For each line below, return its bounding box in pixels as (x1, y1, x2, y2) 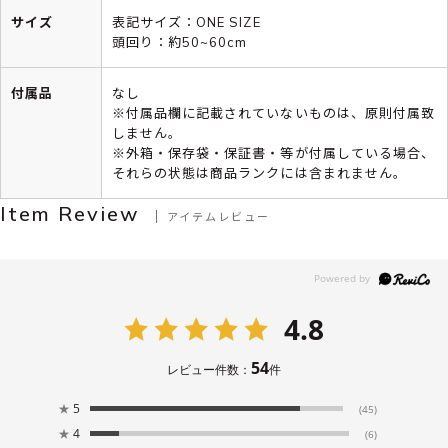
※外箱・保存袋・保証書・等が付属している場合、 (112, 144, 435, 161)
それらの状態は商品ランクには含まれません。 (112, 164, 407, 181)
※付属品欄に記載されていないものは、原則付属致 (112, 104, 435, 121)
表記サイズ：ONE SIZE (112, 13, 261, 30)
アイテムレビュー (167, 207, 270, 224)
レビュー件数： (166, 360, 251, 378)
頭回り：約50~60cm (112, 33, 248, 50)
